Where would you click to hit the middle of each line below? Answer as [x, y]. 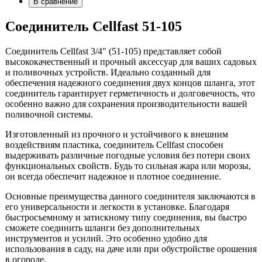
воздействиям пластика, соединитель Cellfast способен [114, 145]
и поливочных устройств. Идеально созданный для [108, 73]
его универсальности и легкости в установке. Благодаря [117, 207]
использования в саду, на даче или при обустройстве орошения [131, 249]
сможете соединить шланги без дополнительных [103, 228]
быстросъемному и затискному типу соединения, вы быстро [126, 218]
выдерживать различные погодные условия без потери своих [128, 156]
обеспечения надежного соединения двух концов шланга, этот [130, 83]
